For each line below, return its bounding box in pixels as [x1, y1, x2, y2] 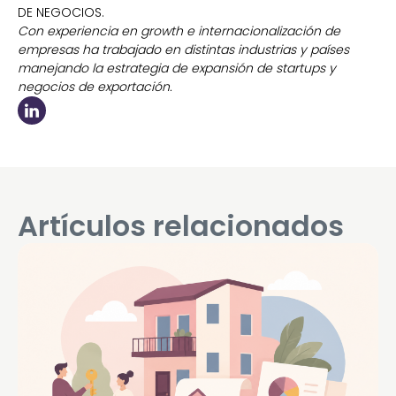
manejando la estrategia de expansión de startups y [18, 58, 336, 77]
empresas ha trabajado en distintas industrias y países [18, 40, 349, 58]
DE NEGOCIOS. [18, 3, 104, 21]
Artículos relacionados [18, 205, 344, 246]
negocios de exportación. [18, 77, 172, 95]
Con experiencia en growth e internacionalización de [18, 21, 340, 40]
